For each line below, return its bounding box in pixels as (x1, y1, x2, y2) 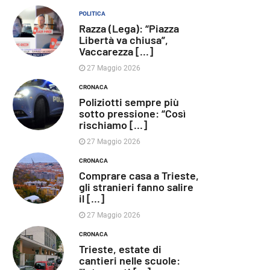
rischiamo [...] (79, 118, 147, 131)
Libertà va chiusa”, (79, 33, 168, 46)
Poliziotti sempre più (79, 95, 179, 108)
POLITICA (79, 10, 105, 17)
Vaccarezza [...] (79, 45, 153, 58)
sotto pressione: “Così (79, 107, 186, 120)
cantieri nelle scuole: (79, 254, 180, 267)
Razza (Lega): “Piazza (79, 22, 179, 35)
